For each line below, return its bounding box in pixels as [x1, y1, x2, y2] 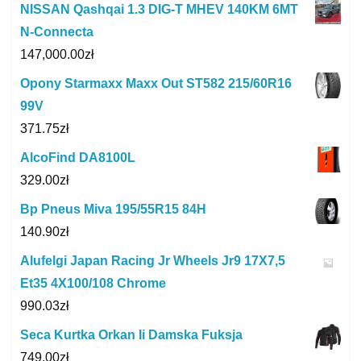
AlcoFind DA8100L [20, 150, 135, 164]
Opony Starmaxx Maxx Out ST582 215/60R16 [20, 76, 292, 90]
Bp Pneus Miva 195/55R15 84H [20, 201, 206, 216]
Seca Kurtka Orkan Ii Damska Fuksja [20, 327, 243, 342]
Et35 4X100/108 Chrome [20, 276, 166, 290]
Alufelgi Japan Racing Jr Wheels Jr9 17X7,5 [20, 253, 285, 268]
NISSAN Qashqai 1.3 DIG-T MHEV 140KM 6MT [20, 2, 298, 16]
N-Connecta [20, 24, 93, 39]
